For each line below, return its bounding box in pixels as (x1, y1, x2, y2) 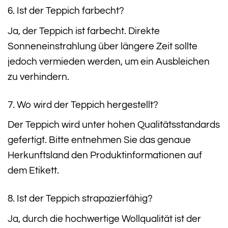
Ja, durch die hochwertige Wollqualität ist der (8, 213, 201, 224)
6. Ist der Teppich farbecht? (8, 6, 124, 16)
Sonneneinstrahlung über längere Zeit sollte (8, 41, 197, 51)
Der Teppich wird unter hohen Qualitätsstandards (8, 120, 220, 130)
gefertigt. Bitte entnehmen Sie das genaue (8, 135, 191, 146)
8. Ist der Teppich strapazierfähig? (8, 193, 153, 204)
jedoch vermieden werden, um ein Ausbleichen (8, 56, 210, 67)
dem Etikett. (8, 165, 59, 176)
